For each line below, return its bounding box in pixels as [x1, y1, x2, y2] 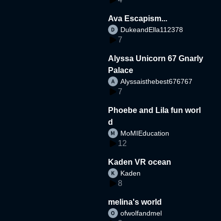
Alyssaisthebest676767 [120, 77, 193, 85]
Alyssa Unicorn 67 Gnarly [108, 54, 136, 63]
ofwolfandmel [120, 209, 162, 217]
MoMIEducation [120, 129, 170, 137]
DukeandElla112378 [120, 25, 184, 34]
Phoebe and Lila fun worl [108, 106, 201, 114]
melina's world [108, 197, 162, 206]
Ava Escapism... [124, 14, 168, 23]
